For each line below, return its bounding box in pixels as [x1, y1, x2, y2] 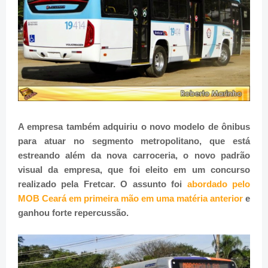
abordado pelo [187, 179, 251, 190]
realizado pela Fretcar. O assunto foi [18, 179, 187, 190]
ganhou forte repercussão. [18, 208, 129, 218]
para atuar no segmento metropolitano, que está [18, 136, 250, 147]
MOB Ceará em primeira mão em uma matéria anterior [18, 193, 243, 204]
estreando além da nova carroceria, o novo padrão [18, 150, 250, 161]
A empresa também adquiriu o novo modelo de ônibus [18, 121, 250, 132]
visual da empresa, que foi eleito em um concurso [18, 165, 250, 175]
